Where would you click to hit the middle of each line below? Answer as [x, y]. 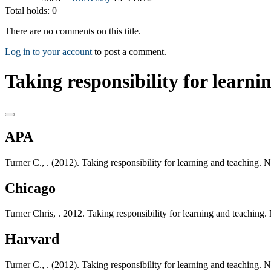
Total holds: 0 [31, 10]
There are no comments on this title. [73, 31]
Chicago [30, 188]
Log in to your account [48, 51]
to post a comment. [129, 51]
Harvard [32, 239]
